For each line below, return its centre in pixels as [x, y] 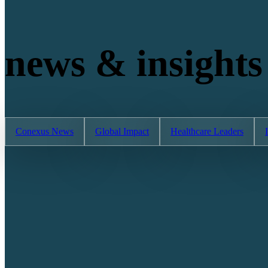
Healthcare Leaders [207, 132]
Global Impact [122, 132]
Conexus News [45, 132]
